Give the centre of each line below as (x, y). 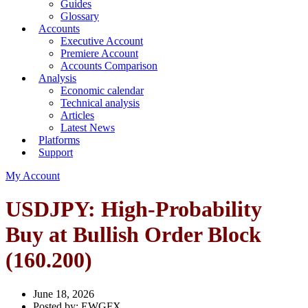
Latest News (88, 128)
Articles (77, 115)
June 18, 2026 (64, 294)
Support (56, 152)
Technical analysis (100, 103)
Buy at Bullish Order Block (133, 235)
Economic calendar (102, 90)
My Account (33, 176)
